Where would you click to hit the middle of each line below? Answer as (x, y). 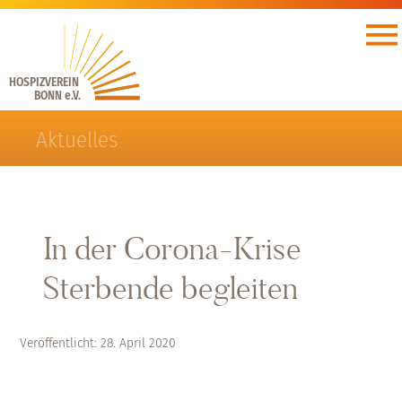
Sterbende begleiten (170, 288)
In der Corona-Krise (172, 248)
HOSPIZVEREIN (46, 82)
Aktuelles (77, 140)
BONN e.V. (58, 96)
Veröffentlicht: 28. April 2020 (97, 342)
